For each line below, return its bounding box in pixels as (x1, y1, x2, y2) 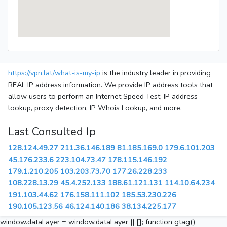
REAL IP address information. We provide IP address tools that (8, 80, 213, 90)
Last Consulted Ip (8, 124, 96, 140)
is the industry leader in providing (100, 68, 211, 79)
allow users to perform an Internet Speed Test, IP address (8, 91, 198, 102)
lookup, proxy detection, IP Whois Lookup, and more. (8, 103, 182, 113)
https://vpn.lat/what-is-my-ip (8, 68, 100, 79)
